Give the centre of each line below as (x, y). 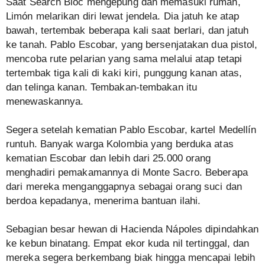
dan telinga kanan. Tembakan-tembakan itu (102, 88)
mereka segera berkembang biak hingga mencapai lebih (131, 258)
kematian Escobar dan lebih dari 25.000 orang (109, 159)
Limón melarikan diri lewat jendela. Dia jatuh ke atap (123, 17)
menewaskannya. (45, 102)
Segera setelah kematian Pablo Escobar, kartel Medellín (131, 130)
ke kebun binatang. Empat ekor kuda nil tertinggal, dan (128, 244)
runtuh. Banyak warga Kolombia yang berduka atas (120, 144)
